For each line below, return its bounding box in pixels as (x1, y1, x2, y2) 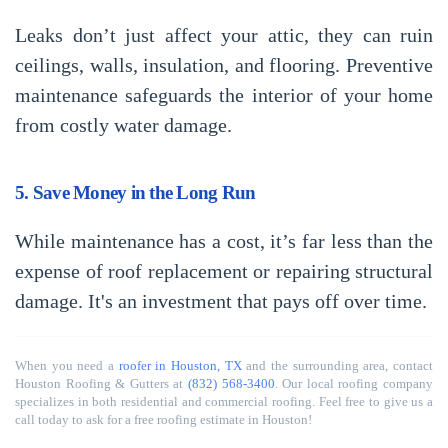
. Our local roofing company (274, 376, 434, 391)
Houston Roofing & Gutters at (15, 376, 188, 391)
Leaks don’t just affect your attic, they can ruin (15, 24, 433, 46)
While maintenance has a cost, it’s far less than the (15, 230, 433, 252)
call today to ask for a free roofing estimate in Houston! (15, 412, 312, 427)
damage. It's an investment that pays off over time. (15, 290, 427, 312)
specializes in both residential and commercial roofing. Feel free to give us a (15, 394, 433, 409)
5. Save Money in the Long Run (15, 182, 256, 203)
